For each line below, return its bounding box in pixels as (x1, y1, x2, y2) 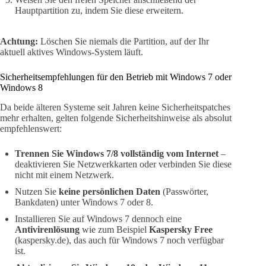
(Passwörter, (160, 186, 208, 197)
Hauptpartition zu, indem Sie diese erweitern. (15, 5, 183, 15)
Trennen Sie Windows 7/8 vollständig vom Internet (15, 148, 218, 159)
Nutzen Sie (15, 186, 59, 197)
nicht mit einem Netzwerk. (15, 169, 114, 180)
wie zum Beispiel (80, 224, 149, 235)
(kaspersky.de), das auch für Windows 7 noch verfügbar (15, 235, 224, 245)
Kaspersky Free (149, 224, 213, 235)
